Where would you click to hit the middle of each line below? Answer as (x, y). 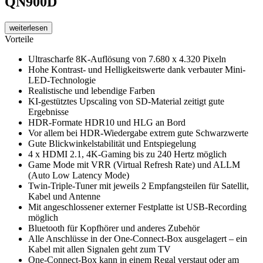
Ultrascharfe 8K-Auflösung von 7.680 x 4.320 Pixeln (127, 59)
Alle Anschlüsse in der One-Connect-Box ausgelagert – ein (138, 239)
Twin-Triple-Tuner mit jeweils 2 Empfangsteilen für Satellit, (139, 186)
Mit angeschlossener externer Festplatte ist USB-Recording (137, 207)
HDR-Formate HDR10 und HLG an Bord (107, 123)
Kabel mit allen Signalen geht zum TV (100, 249)
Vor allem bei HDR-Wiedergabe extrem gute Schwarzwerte (138, 133)
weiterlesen (28, 28)
